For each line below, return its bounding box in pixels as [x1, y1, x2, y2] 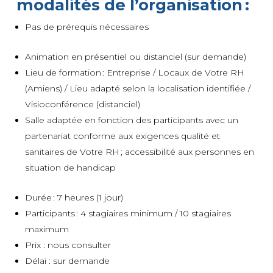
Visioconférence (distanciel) [24, 98, 140, 110]
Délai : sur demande [24, 255, 110, 266]
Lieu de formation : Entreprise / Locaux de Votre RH [24, 66, 244, 78]
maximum [24, 223, 71, 235]
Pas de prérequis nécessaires [24, 21, 149, 32]
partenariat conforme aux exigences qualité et [24, 130, 220, 141]
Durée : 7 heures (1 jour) [24, 191, 123, 203]
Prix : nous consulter [24, 239, 111, 250]
